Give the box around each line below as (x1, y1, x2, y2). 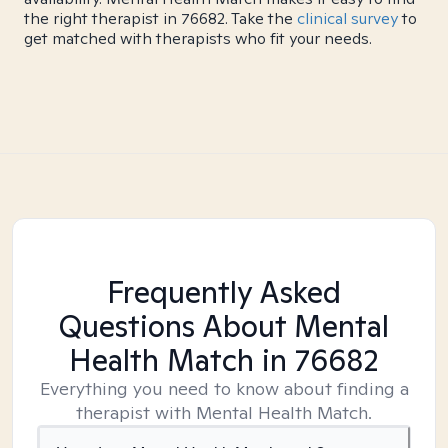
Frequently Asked (107, 272, 341, 312)
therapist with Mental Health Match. (76, 401, 372, 424)
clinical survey (297, 8, 398, 29)
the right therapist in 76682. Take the (24, 8, 297, 29)
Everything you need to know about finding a (39, 377, 409, 400)
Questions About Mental (59, 306, 389, 346)
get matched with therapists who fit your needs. (24, 28, 372, 49)
